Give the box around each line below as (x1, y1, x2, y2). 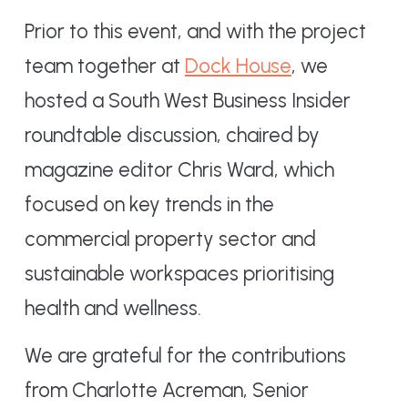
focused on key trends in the (24, 191, 274, 217)
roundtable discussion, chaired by (24, 122, 320, 148)
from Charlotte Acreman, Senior (24, 377, 309, 403)
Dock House (184, 53, 291, 78)
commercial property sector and (24, 226, 316, 251)
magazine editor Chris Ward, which (24, 157, 334, 182)
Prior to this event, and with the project (24, 18, 366, 44)
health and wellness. (24, 295, 201, 321)
